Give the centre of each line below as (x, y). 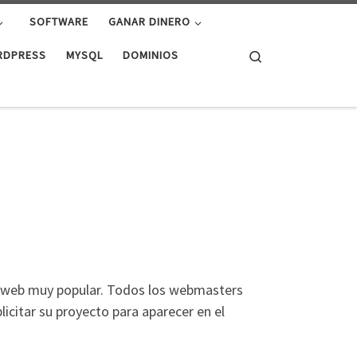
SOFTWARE (59, 22)
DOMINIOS (151, 55)
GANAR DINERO (149, 22)
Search (280, 54)
